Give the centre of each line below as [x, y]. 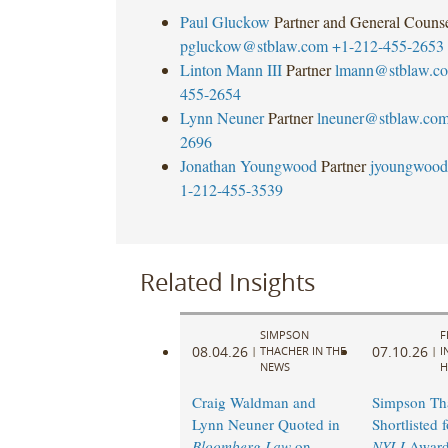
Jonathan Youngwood [248, 165]
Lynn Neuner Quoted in [265, 424]
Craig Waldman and [253, 402]
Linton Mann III [230, 69]
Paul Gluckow [224, 21]
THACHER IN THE [302, 351]
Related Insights [227, 281]
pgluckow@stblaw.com [253, 45]
